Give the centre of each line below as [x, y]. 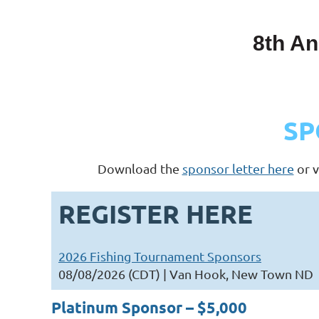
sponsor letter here [238, 169]
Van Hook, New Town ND [241, 274]
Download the [140, 169]
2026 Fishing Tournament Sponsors [160, 256]
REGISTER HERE [156, 214]
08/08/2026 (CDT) [109, 274]
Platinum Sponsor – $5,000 [149, 308]
